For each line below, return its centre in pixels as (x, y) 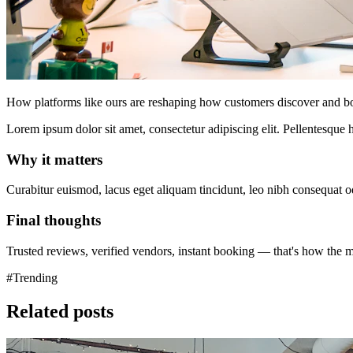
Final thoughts (54, 220)
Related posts (60, 311)
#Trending (32, 277)
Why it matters (54, 159)
